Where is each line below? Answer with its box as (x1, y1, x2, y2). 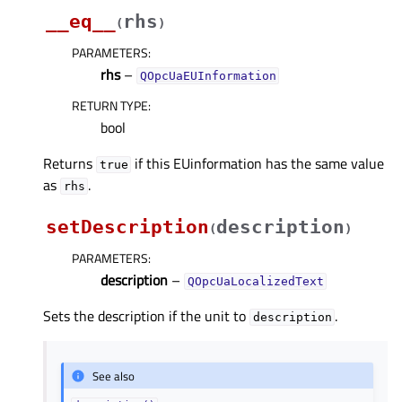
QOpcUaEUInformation (139, 69, 276, 83)
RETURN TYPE (72, 96, 148, 116)
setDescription (46, 216, 209, 239)
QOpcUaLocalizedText (187, 275, 324, 289)
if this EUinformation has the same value (131, 153, 385, 175)
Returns (43, 153, 96, 175)
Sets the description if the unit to (43, 305, 249, 328)
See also (92, 366, 135, 385)
